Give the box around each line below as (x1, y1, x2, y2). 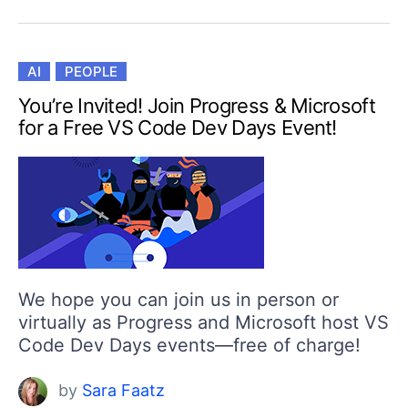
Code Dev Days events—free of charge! (18, 334, 361, 357)
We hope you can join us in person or (18, 289, 339, 311)
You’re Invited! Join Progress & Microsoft (18, 94, 376, 118)
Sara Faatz (81, 381, 165, 401)
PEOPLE (64, 63, 117, 81)
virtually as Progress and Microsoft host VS (18, 311, 389, 334)
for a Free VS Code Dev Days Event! (18, 116, 337, 140)
